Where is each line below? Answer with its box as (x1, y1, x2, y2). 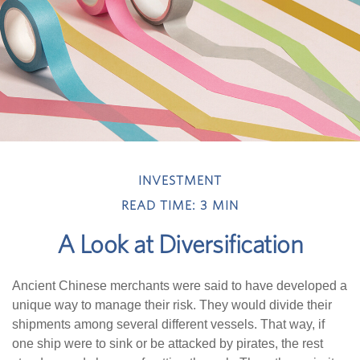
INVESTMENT (138, 174, 222, 188)
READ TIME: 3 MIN (121, 199, 239, 213)
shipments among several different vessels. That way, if (12, 317, 325, 332)
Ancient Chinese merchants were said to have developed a (12, 279, 347, 293)
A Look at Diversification (56, 232, 304, 259)
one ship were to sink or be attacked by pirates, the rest (12, 337, 323, 351)
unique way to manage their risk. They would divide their (12, 298, 332, 313)
